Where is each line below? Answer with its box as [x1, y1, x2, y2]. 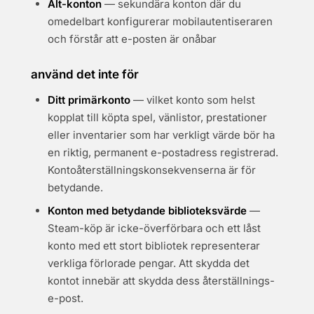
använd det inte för [31, 67, 139, 81]
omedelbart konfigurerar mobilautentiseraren [48, 15, 273, 28]
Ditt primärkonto [48, 93, 130, 107]
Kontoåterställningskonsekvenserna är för [48, 163, 256, 177]
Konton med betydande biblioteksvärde [48, 204, 247, 217]
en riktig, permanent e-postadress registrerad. [48, 146, 278, 159]
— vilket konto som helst [130, 93, 255, 107]
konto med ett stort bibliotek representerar [48, 239, 260, 252]
